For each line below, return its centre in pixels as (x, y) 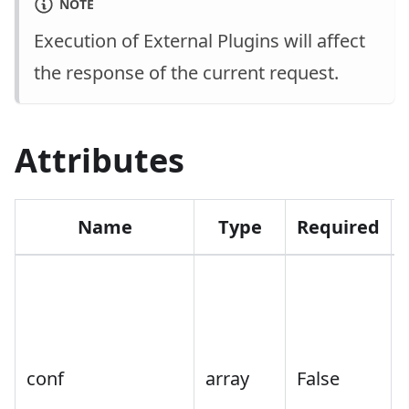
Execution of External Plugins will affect (199, 41)
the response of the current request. (186, 73)
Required (338, 227)
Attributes (100, 161)
